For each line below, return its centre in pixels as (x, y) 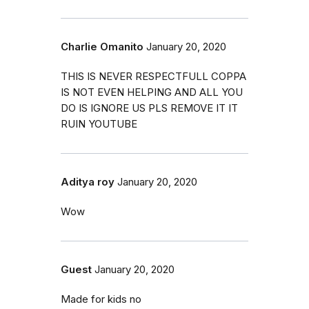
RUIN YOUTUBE (99, 124)
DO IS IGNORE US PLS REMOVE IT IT (149, 108)
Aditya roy (88, 182)
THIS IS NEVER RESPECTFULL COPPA (153, 76)
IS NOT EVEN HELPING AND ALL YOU (152, 92)
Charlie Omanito (102, 47)
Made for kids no (101, 299)
